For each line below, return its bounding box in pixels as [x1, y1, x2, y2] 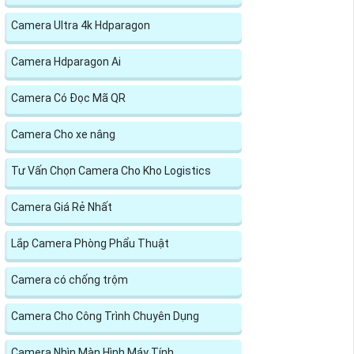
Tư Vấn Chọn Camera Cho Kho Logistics [11, 164, 211, 177]
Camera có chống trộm [11, 273, 128, 286]
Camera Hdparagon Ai [11, 55, 121, 68]
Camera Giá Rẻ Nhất [11, 200, 112, 213]
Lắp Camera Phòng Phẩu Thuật [11, 236, 169, 250]
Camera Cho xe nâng [11, 127, 115, 141]
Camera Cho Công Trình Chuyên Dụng [11, 309, 199, 322]
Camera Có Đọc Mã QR [11, 91, 126, 104]
